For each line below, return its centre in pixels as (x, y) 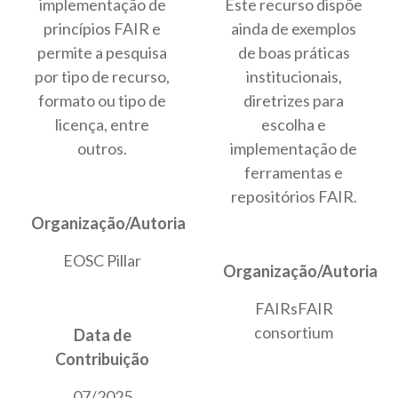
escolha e (294, 125)
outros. (103, 149)
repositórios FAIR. (294, 197)
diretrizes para (294, 101)
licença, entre (103, 125)
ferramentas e (294, 173)
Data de (102, 335)
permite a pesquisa (103, 53)
